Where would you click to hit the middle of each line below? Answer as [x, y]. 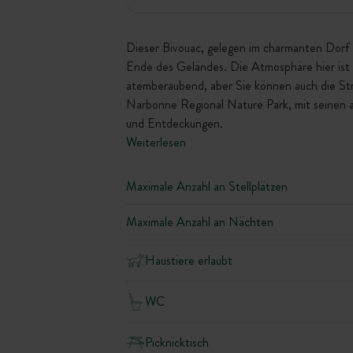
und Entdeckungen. [175, 123]
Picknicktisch [177, 342]
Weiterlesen [156, 142]
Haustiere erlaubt [189, 260]
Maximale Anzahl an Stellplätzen [207, 186]
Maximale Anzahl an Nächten [200, 222]
